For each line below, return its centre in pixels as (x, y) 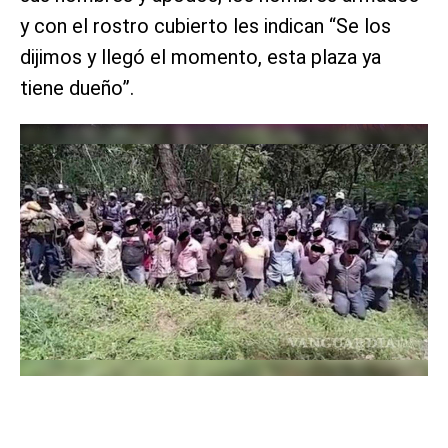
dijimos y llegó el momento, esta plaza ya (200, 57)
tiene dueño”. (77, 88)
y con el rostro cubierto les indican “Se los (205, 26)
